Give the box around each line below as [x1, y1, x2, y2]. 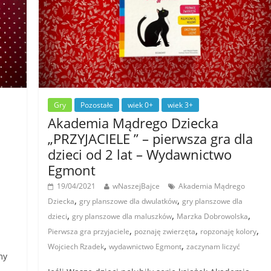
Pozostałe [80, 99, 114, 110]
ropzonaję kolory [200, 226, 257, 237]
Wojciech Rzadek [48, 241, 105, 252]
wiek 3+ [168, 99, 194, 110]
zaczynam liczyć [186, 241, 241, 252]
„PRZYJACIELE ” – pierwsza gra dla [48, 129, 253, 148]
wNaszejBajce [113, 180, 160, 191]
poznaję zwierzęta [134, 226, 196, 237]
